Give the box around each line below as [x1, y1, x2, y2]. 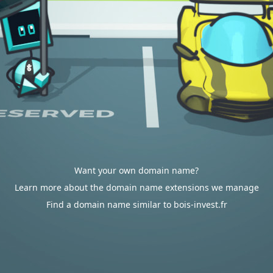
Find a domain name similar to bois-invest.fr [46, 199, 227, 210]
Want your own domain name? [74, 165, 199, 176]
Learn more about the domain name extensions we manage [14, 182, 259, 193]
